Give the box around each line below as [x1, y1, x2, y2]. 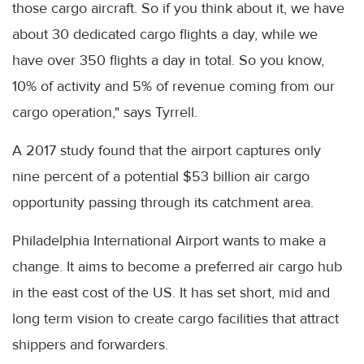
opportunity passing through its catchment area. [12, 193, 314, 212]
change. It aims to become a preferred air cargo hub [12, 258, 342, 276]
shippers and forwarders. [12, 336, 168, 354]
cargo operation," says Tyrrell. [12, 103, 197, 122]
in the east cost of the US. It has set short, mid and [12, 284, 330, 302]
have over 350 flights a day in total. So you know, [12, 51, 324, 70]
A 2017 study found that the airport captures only [12, 141, 321, 160]
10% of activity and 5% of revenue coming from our [12, 77, 335, 96]
